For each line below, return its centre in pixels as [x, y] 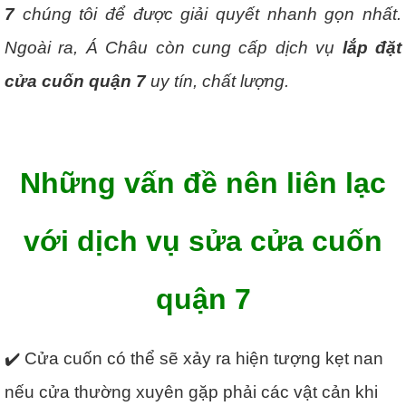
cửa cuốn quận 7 [75, 81]
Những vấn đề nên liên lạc [203, 183]
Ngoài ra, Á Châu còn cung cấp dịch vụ [174, 48]
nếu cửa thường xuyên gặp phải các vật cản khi [191, 392]
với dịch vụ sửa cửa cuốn [203, 241]
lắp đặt [372, 48]
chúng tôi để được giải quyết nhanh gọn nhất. [208, 14]
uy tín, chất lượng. [217, 81]
